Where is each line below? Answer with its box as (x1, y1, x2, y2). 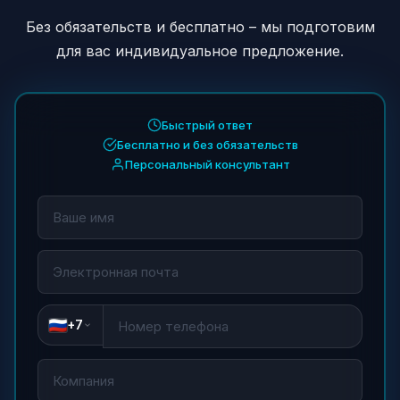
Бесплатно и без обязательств (116, 137, 298, 152)
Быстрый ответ (162, 118, 253, 132)
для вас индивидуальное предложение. (56, 42, 344, 60)
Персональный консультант (124, 157, 290, 171)
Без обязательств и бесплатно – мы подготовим (25, 18, 375, 36)
